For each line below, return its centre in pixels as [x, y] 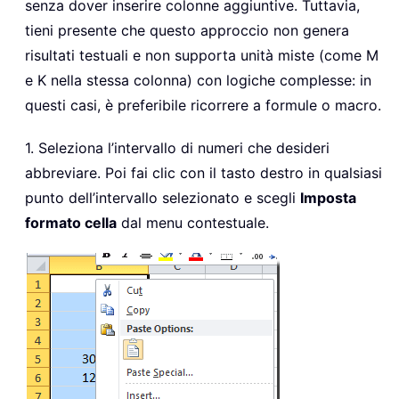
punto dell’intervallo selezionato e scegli [163, 198]
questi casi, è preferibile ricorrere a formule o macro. [203, 106]
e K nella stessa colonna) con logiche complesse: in [198, 81]
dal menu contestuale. [193, 223]
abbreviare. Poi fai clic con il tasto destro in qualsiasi [204, 173]
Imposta [328, 198]
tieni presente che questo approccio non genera [187, 31]
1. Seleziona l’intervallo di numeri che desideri [177, 148]
